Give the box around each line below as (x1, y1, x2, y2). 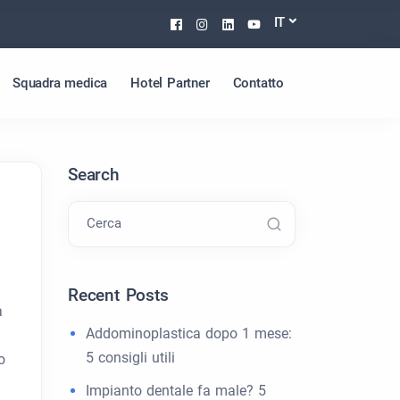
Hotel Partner (130, 74, 210, 91)
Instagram (207, 12, 289, 34)
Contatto (232, 74, 284, 91)
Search (68, 164, 120, 185)
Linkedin (233, 12, 301, 34)
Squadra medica (12, 74, 108, 91)
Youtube (259, 12, 325, 34)
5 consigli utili (86, 349, 175, 366)
